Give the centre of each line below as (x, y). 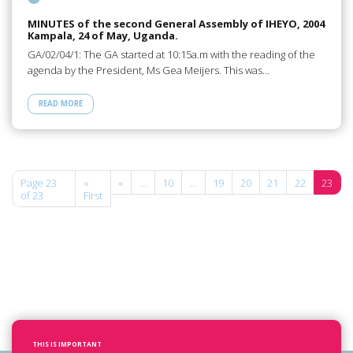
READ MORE (60, 104)
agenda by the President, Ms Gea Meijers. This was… (148, 71)
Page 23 (38, 182)
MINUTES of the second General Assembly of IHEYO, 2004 (176, 23)
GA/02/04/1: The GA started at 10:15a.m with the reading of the (171, 55)
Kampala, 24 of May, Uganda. (102, 35)
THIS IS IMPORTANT (67, 344)
